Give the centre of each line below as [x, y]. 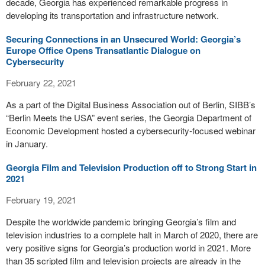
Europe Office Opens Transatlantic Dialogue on [103, 50]
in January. [27, 143]
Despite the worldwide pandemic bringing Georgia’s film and [121, 222]
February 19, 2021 [41, 200]
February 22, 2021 [41, 83]
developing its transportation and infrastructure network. [112, 15]
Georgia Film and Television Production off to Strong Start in [131, 167]
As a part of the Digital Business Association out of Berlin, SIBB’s [131, 104]
